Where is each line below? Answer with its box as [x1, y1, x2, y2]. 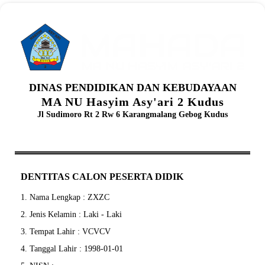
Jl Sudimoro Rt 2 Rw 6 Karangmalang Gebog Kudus [37, 110, 228, 119]
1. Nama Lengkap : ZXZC [21, 193, 109, 202]
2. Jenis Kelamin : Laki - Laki [21, 210, 122, 219]
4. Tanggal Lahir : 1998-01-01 [21, 244, 123, 254]
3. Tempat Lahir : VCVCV [21, 227, 111, 237]
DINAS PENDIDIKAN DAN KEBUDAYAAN [28, 82, 237, 94]
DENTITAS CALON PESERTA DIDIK [21, 172, 183, 182]
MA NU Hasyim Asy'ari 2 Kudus [41, 95, 224, 109]
